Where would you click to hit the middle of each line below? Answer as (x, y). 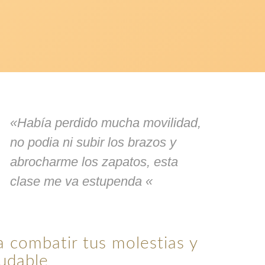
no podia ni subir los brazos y (93, 143)
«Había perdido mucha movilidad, (106, 123)
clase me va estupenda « (82, 182)
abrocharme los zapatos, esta (94, 162)
